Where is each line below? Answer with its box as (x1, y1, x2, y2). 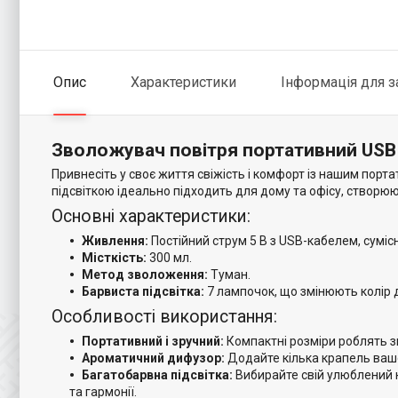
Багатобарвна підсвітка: (82, 368, 233, 382)
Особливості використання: (52, 306, 277, 327)
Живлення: (82, 234, 148, 248)
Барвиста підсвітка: (82, 284, 204, 298)
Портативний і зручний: (82, 334, 224, 348)
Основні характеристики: (52, 206, 251, 227)
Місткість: (82, 251, 147, 265)
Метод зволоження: (82, 267, 208, 282)
